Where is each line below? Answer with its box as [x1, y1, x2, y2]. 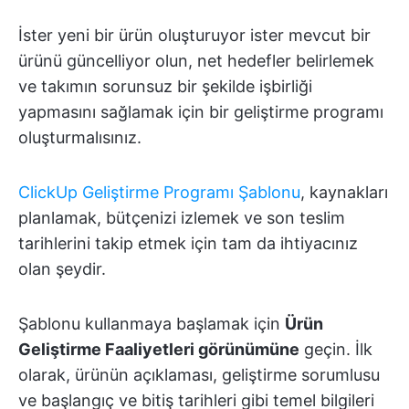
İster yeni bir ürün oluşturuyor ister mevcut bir [18, 26, 371, 46]
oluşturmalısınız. [18, 128, 142, 148]
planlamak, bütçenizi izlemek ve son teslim [18, 208, 345, 228]
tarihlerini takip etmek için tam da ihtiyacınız [18, 234, 358, 254]
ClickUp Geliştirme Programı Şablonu [18, 183, 300, 203]
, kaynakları [300, 183, 388, 203]
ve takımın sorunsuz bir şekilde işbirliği [18, 77, 312, 97]
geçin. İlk [299, 340, 372, 360]
